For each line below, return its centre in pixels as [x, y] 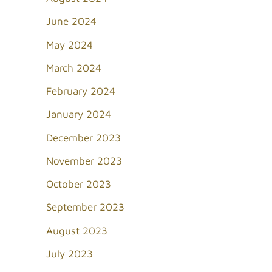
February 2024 [81, 91]
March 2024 [74, 68]
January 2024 [79, 114]
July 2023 [70, 253]
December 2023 [83, 138]
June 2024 [71, 22]
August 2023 [77, 230]
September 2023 [85, 207]
